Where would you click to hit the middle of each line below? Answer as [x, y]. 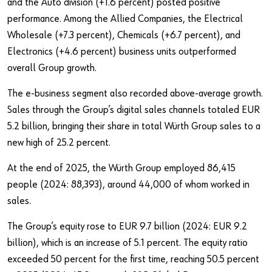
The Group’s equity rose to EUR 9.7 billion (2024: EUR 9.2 [127, 227]
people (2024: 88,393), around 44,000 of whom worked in [128, 185]
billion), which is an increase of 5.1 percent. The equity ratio [127, 243]
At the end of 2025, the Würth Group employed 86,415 [121, 169]
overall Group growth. [52, 69]
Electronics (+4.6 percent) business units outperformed [122, 52]
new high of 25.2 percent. [59, 143]
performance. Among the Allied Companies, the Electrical [125, 19]
